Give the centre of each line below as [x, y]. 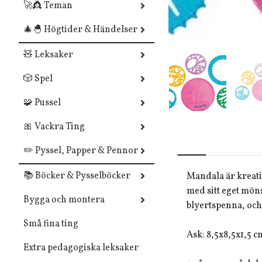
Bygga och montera [64, 200]
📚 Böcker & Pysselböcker [77, 176]
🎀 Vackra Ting [54, 127]
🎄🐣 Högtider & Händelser [80, 30]
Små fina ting [51, 224]
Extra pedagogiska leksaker [81, 248]
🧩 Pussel [42, 103]
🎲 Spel [38, 79]
